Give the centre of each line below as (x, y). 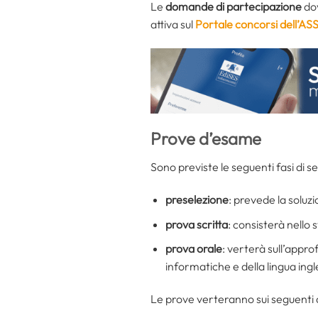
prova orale (193, 249)
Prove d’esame (206, 139)
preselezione (197, 200)
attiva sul (173, 24)
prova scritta (196, 224)
